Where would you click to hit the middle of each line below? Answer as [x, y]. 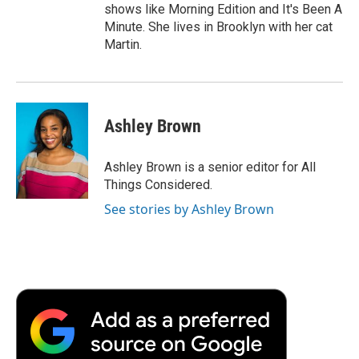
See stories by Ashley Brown [189, 209]
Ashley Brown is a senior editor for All [210, 167]
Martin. [123, 44]
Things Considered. [158, 184]
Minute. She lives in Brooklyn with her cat [218, 26]
